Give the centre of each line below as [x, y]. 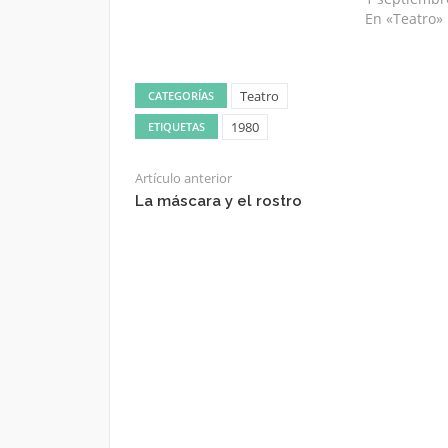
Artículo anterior [183, 178]
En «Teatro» [404, 18]
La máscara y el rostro [218, 201]
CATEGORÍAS [180, 95]
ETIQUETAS [176, 126]
